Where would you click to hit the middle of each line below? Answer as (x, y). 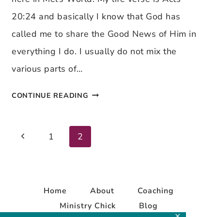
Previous (35, 136)
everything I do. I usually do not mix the (94, 51)
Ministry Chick (87, 206)
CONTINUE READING (50, 95)
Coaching (155, 191)
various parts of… (47, 69)
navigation (39, 169)
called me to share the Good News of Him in (104, 34)
